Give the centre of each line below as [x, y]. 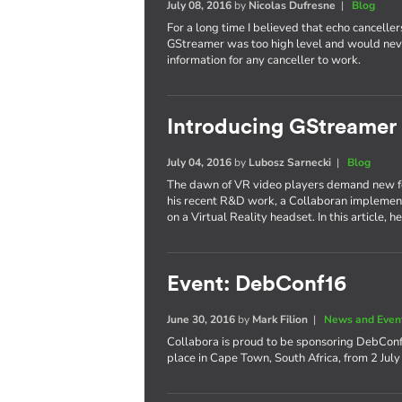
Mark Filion [280, 319]
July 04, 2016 [200, 162]
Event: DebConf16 [257, 284]
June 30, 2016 [201, 319]
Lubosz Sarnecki [290, 162]
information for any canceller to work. [264, 60]
